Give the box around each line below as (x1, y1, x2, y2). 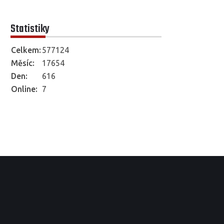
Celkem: (11, 45, 41, 54)
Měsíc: (11, 58, 34, 67)
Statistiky (10, 20, 49, 37)
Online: (11, 84, 37, 93)
